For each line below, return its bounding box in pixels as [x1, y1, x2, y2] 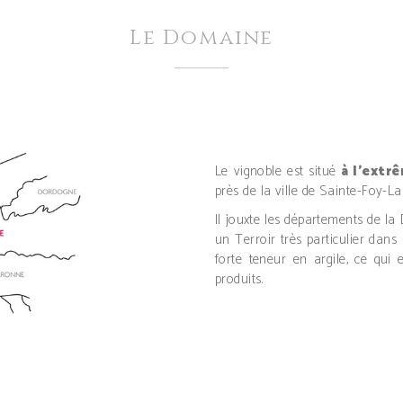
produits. [215, 268, 264, 291]
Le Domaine [129, 24, 274, 52]
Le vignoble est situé [215, 160, 342, 183]
